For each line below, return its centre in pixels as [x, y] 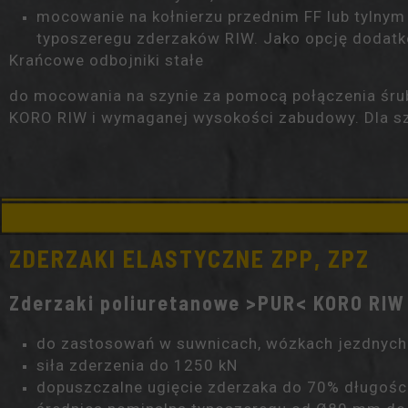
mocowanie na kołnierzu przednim [170, 16]
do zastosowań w [107, 343]
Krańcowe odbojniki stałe [107, 60]
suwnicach [217, 343]
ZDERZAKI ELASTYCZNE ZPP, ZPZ [189, 258]
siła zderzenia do [105, 365]
